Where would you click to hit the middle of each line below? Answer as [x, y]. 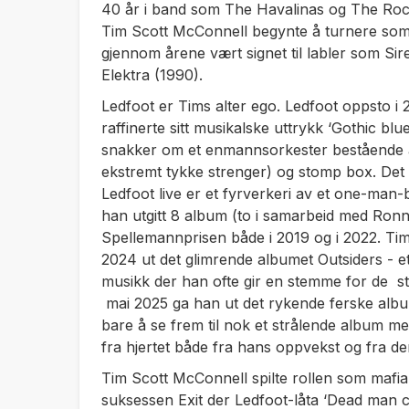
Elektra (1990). [154, 75]
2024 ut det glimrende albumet [210, 259]
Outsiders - [358, 259]
